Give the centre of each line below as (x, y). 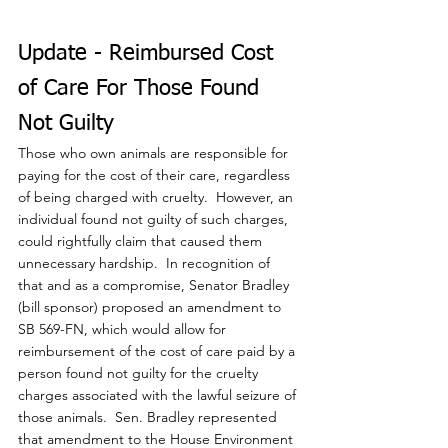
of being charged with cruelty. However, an (157, 197)
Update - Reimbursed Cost (149, 54)
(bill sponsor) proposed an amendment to (151, 307)
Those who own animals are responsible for (155, 153)
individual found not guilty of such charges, (155, 219)
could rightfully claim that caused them (142, 241)
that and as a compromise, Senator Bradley (155, 285)
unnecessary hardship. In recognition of (146, 263)
